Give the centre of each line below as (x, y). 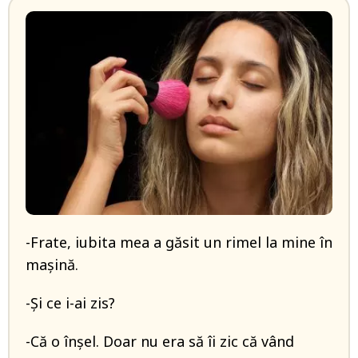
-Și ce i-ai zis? (70, 303)
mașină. (52, 265)
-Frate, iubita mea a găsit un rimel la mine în (179, 243)
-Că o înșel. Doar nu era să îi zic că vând (160, 342)
